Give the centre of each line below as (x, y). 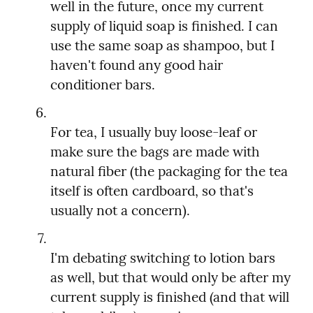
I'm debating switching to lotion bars (163, 258)
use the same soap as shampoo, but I (162, 46)
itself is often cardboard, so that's (152, 191)
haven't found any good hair (137, 65)
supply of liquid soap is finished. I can (164, 26)
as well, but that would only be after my (170, 278)
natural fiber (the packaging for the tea (169, 172)
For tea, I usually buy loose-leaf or (154, 132)
